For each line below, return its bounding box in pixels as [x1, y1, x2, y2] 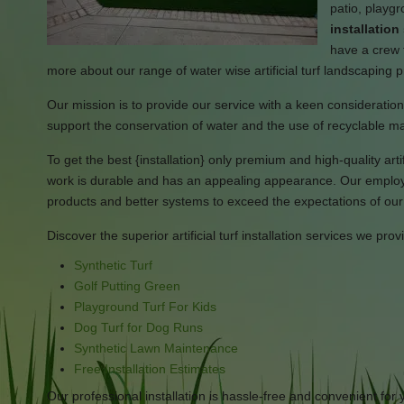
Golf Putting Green [74, 279, 180, 293]
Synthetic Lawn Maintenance [74, 341, 238, 355]
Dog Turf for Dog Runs [74, 320, 203, 335]
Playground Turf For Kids [74, 299, 216, 314]
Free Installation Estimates [74, 362, 225, 376]
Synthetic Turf [74, 258, 152, 272]
